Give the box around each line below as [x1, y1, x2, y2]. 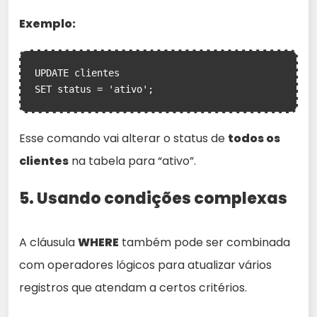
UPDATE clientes [35, 67, 120, 79]
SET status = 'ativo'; [35, 83, 154, 95]
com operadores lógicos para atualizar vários [19, 257, 272, 273]
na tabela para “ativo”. [69, 153, 196, 169]
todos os [228, 130, 280, 146]
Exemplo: [19, 16, 76, 32]
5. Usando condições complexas [19, 188, 287, 209]
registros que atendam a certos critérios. [19, 279, 247, 296]
